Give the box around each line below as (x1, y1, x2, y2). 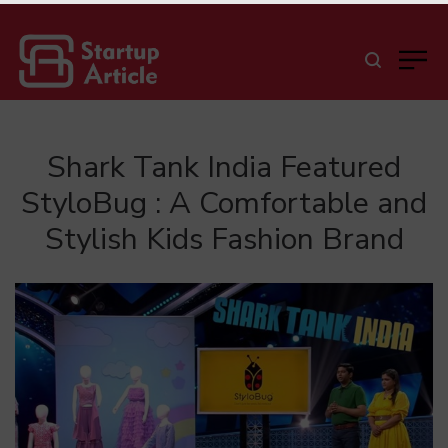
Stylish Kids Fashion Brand (44, 219, 404, 260)
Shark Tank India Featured (47, 147, 401, 188)
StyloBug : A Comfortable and (21, 183, 427, 224)
